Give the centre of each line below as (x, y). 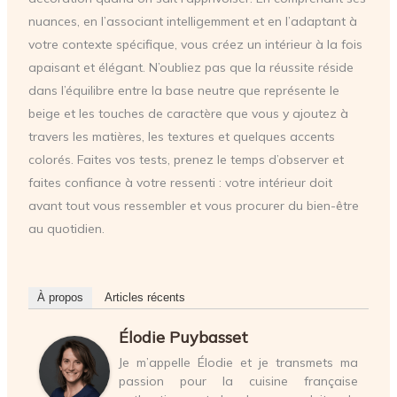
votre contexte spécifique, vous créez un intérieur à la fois (195, 45)
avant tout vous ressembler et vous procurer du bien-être (193, 206)
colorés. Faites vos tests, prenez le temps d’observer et (186, 160)
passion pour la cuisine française (238, 381)
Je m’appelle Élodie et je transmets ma (238, 362)
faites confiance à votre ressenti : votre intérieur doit (180, 183)
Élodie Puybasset (183, 337)
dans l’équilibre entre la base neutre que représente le (183, 91)
